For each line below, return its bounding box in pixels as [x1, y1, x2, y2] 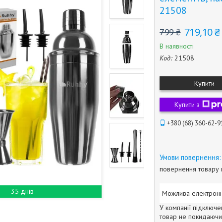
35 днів [11, 187, 34, 196]
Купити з [174, 100, 200, 109]
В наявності [160, 42, 194, 51]
